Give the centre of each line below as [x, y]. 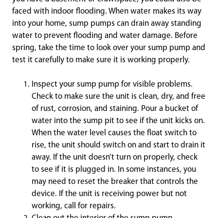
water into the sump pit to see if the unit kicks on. [118, 121]
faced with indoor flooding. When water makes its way [107, 11]
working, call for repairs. [74, 206]
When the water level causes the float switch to [114, 133]
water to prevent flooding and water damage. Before [105, 36]
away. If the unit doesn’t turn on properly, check [115, 157]
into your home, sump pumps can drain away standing [107, 24]
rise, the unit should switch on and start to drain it [118, 145]
